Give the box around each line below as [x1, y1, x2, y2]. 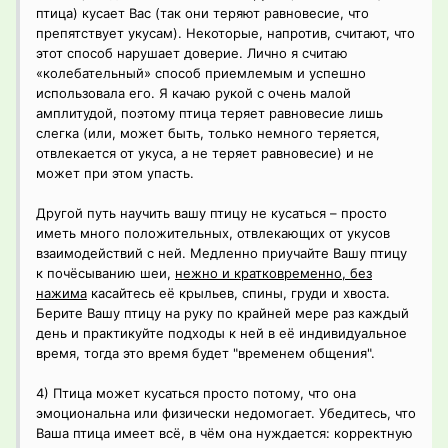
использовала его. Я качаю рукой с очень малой [36, 85, 351, 102]
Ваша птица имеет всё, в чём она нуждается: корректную [36, 425, 413, 442]
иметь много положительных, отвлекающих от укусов [36, 225, 390, 242]
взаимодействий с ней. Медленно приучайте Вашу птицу [36, 245, 407, 262]
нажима [36, 285, 87, 302]
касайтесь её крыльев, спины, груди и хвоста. [87, 285, 390, 302]
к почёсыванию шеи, [36, 265, 175, 282]
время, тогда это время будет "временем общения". [36, 345, 375, 362]
